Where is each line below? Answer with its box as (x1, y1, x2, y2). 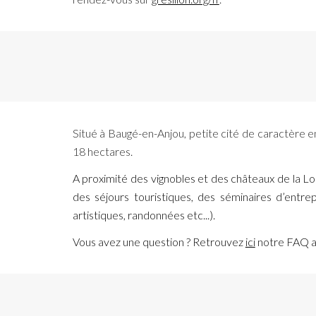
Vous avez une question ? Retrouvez (72, 235, 245, 248)
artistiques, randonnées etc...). (72, 208, 215, 221)
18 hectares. (72, 145, 133, 158)
